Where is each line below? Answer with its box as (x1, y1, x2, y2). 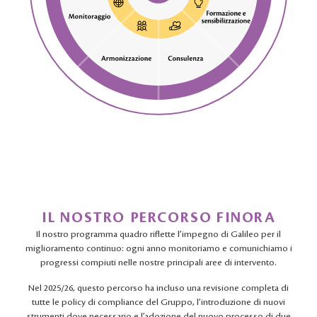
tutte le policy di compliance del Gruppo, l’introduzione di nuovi (32, 296, 285, 309)
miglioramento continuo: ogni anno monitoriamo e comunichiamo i (25, 243, 292, 255)
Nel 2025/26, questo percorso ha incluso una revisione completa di (28, 282, 289, 294)
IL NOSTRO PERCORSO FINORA (41, 209, 276, 227)
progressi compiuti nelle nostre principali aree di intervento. (40, 257, 277, 269)
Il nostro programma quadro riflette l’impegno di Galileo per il (36, 229, 281, 241)
